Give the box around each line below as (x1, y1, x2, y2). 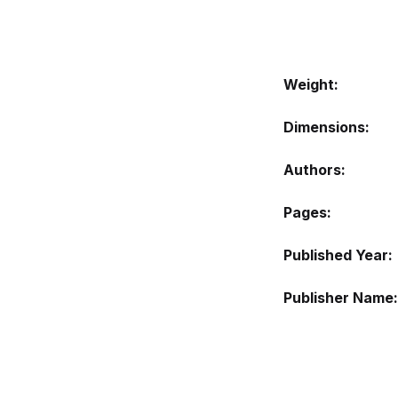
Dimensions (283, 118, 365, 136)
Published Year (283, 246, 388, 264)
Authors (283, 161, 341, 179)
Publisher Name (283, 289, 394, 306)
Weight (283, 76, 334, 93)
